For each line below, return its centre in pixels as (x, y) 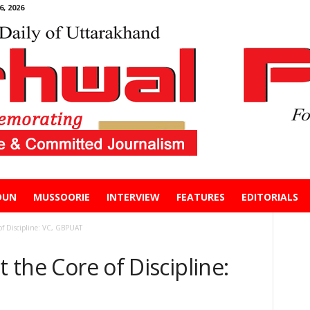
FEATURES (200, 197)
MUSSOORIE (61, 197)
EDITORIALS (270, 197)
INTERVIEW (133, 197)
